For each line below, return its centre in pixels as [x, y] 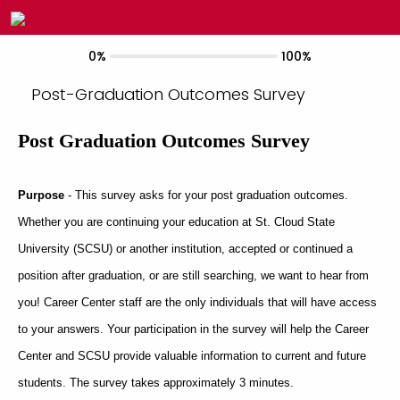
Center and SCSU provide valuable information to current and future [192, 356]
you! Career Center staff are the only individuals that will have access [197, 302]
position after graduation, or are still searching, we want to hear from [193, 275]
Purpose [41, 195]
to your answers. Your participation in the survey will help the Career [193, 329]
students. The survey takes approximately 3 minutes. [158, 383]
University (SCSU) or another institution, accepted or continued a [185, 249]
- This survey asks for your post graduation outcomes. [206, 195]
